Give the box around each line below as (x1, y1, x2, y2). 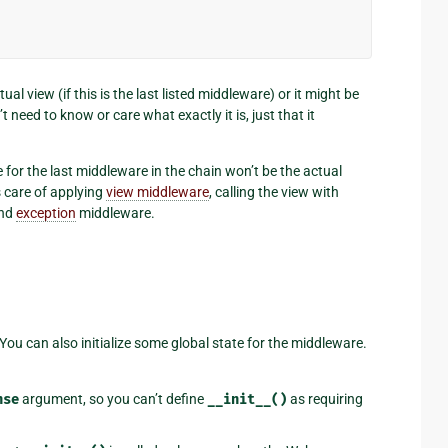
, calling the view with (209, 183, 339, 200)
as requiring (287, 390, 363, 407)
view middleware (106, 183, 209, 200)
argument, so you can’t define (19, 390, 207, 407)
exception (16, 204, 76, 221)
